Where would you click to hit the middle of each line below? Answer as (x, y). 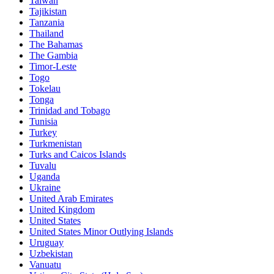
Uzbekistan (51, 253)
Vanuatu (45, 264)
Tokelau (45, 88)
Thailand (46, 33)
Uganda (45, 176)
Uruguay (46, 242)
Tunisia (43, 121)
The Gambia (54, 55)
